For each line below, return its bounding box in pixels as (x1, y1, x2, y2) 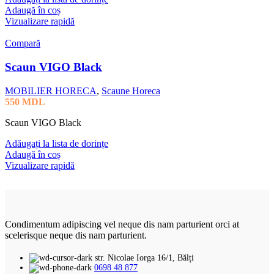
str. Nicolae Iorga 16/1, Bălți (95, 253, 194, 262)
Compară (5, 38, 40, 49)
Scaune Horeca (102, 85, 160, 96)
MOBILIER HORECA (5, 85, 97, 96)
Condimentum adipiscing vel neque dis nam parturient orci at (5, 218, 239, 229)
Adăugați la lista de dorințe (5, 138, 108, 149)
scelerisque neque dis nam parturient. (5, 229, 147, 240)
